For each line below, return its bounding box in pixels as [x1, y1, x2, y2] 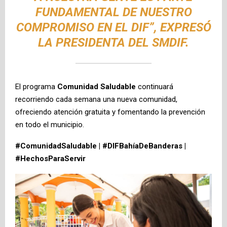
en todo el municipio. [15, 120, 84, 130]
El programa [15, 82, 57, 92]
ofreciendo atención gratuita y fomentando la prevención [15, 107, 205, 117]
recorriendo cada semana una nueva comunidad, [15, 95, 177, 104]
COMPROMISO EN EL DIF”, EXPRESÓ [16, 20, 211, 35]
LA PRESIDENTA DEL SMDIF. [38, 35, 189, 50]
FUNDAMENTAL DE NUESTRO [35, 5, 192, 20]
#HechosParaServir [15, 154, 86, 164]
